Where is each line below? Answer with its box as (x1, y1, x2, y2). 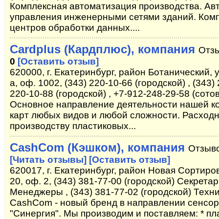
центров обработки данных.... (10, 22, 140, 33)
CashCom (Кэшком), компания (10, 141, 185, 154)
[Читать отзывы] (10, 154, 87, 165)
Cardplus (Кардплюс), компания (10, 43, 195, 56)
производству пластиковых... (10, 121, 136, 131)
